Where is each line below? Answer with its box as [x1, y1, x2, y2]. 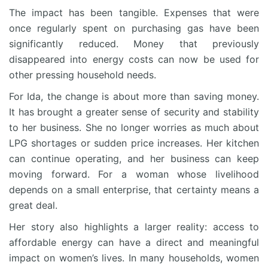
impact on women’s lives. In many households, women [9, 252, 259, 264]
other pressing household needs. [9, 69, 156, 81]
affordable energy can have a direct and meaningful [9, 236, 259, 249]
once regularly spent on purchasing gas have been [9, 22, 259, 35]
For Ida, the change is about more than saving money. [9, 90, 259, 103]
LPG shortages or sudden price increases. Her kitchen [9, 137, 259, 150]
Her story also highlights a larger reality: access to [9, 221, 259, 233]
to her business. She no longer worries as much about [9, 121, 259, 134]
